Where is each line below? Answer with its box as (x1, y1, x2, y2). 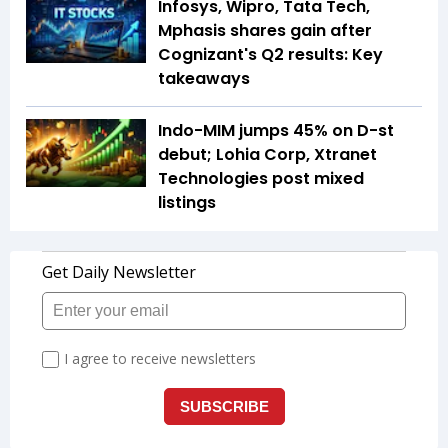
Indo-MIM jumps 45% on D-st (158, 119, 394, 143)
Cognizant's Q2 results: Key (158, 43, 383, 67)
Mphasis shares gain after (158, 19, 372, 43)
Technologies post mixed (158, 167, 364, 191)
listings (158, 191, 216, 215)
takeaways (158, 67, 250, 91)
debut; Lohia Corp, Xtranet (158, 143, 377, 167)
